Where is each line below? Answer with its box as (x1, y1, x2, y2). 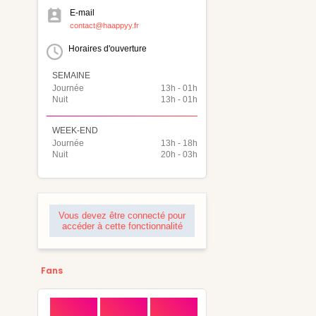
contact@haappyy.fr (70, 21, 139, 30)
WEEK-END (52, 126, 98, 136)
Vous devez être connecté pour (59, 210, 186, 221)
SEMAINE (52, 71, 90, 81)
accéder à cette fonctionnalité (61, 221, 183, 232)
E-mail (70, 8, 95, 18)
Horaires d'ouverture (68, 44, 147, 54)
